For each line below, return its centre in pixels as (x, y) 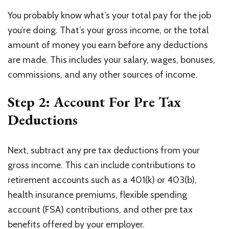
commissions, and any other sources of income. (102, 74)
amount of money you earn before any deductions (108, 45)
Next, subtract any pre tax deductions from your (104, 150)
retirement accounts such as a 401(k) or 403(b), (102, 180)
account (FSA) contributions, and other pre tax (100, 209)
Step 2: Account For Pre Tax (94, 101)
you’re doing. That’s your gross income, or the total (108, 30)
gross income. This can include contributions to (101, 165)
